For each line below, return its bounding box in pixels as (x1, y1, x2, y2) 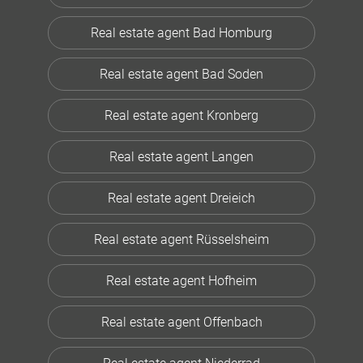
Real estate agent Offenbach (100, 314, 263, 330)
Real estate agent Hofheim (106, 272, 257, 288)
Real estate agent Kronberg (105, 107, 258, 123)
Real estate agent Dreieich (108, 190, 255, 206)
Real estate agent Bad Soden (100, 66, 263, 82)
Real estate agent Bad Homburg (91, 24, 272, 41)
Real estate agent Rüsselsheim (94, 231, 269, 247)
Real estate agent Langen (109, 148, 254, 164)
